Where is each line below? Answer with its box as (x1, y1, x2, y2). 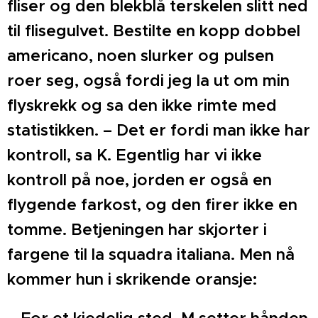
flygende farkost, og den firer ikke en (7, 194, 297, 215)
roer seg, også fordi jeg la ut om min (7, 70, 290, 91)
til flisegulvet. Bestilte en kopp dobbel (7, 21, 300, 41)
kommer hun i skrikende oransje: (7, 269, 257, 290)
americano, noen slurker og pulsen (7, 45, 274, 66)
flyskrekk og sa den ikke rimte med (7, 95, 277, 116)
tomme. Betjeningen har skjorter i (7, 219, 267, 240)
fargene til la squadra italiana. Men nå (7, 244, 295, 265)
